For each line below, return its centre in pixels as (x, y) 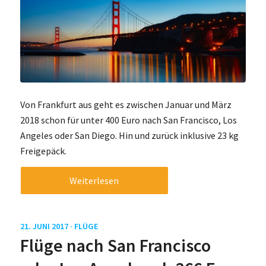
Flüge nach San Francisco (115, 246)
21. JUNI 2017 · (47, 227)
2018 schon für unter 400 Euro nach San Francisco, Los (128, 120)
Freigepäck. (43, 151)
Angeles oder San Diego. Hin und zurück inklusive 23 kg (129, 135)
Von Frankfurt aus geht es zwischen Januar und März (126, 104)
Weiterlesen (94, 181)
